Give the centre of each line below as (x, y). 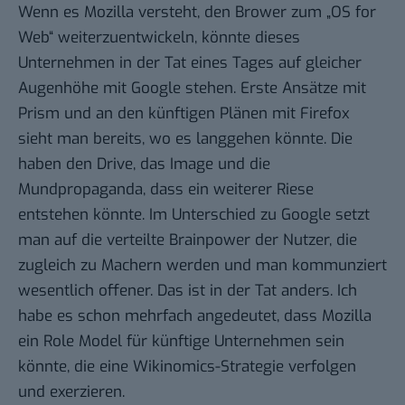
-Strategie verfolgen (286, 367)
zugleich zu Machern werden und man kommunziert (202, 266)
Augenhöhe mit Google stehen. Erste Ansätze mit (192, 89)
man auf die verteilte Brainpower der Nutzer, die (188, 240)
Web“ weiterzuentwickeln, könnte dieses (159, 38)
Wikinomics (174, 367)
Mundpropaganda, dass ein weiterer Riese (166, 190)
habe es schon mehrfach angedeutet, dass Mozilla (195, 316)
